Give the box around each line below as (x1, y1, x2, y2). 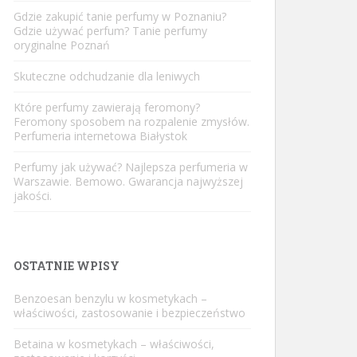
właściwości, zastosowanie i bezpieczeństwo (14, 305, 245, 320)
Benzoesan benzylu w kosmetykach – (14, 291, 207, 306)
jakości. (14, 188, 52, 203)
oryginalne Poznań (14, 37, 110, 53)
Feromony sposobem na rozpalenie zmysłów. (14, 114, 249, 129)
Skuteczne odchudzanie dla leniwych (14, 69, 200, 84)
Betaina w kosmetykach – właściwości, (14, 336, 214, 351)
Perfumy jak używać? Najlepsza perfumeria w (14, 159, 248, 175)
